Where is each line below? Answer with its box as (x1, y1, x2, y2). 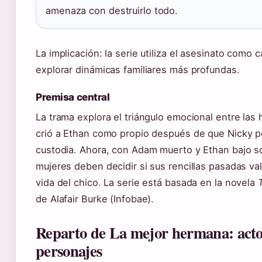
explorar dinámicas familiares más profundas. (36, 63, 240, 75)
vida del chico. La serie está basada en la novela (36, 176, 258, 188)
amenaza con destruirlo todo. (46, 4, 178, 16)
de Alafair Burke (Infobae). (36, 192, 154, 205)
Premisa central (36, 91, 110, 103)
